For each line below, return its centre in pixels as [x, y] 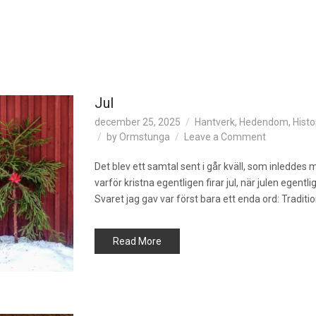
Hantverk [215, 122]
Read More [137, 241]
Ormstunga [145, 137]
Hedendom [264, 122]
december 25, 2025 [138, 122]
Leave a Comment [225, 137]
